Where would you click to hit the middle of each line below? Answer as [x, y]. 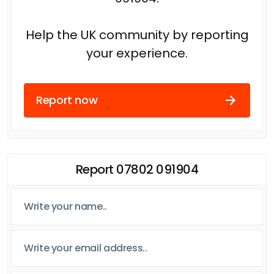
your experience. [137, 53]
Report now [67, 100]
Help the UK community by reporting [137, 35]
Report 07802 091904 [137, 169]
